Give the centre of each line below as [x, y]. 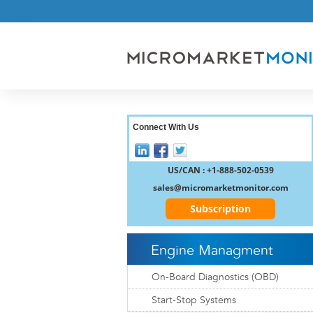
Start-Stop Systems [194, 300]
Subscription [220, 208]
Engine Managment [212, 250]
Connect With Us [166, 127]
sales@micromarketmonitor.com [220, 187]
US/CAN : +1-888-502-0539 [220, 170]
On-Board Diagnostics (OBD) [215, 277]
